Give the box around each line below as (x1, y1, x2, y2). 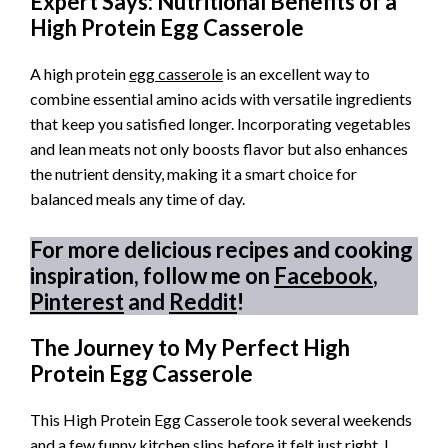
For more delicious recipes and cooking (30, 235, 413, 263)
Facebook (274, 261, 373, 289)
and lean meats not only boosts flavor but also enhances (30, 139, 408, 159)
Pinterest (30, 287, 124, 315)
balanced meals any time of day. (30, 189, 245, 209)
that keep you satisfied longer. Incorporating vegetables (30, 114, 411, 134)
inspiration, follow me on (30, 261, 274, 289)
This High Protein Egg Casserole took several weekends (30, 409, 412, 429)
